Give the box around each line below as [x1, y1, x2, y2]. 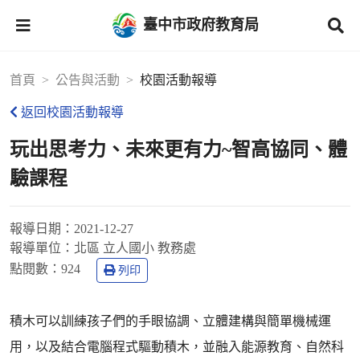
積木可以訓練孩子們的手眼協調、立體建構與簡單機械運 [10, 314, 331, 328]
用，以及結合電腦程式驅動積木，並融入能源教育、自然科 [10, 340, 344, 354]
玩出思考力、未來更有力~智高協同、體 [10, 139, 347, 160]
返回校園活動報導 [21, 105, 124, 119]
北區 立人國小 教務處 [74, 241, 196, 255]
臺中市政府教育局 [143, 16, 259, 33]
